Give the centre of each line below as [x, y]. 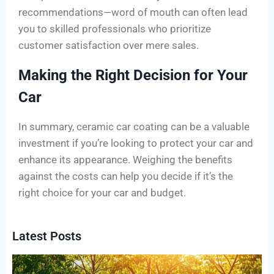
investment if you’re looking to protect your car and [136, 143]
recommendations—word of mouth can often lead [133, 13]
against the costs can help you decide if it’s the [126, 176]
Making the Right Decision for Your [133, 76]
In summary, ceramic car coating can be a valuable [134, 127]
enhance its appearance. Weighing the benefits [125, 160]
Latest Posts [47, 236]
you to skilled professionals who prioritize [115, 29]
